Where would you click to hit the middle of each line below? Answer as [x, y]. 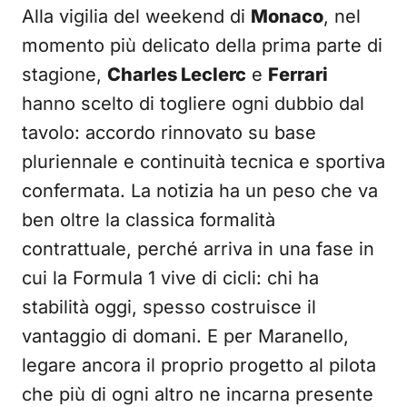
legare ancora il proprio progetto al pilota [199, 365]
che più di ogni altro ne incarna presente [198, 394]
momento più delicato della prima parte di [202, 45]
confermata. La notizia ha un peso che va [200, 191]
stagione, [65, 74]
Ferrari [298, 74]
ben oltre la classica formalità [149, 220]
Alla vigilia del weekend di [136, 16]
